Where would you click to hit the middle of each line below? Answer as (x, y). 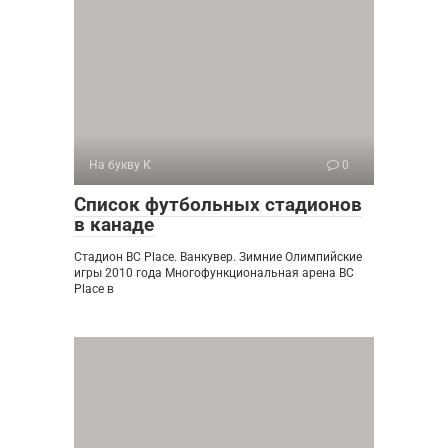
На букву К (120, 164)
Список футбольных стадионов (218, 204)
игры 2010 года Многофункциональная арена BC (214, 272)
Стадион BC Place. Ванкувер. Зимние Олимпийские (218, 256)
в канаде (114, 224)
